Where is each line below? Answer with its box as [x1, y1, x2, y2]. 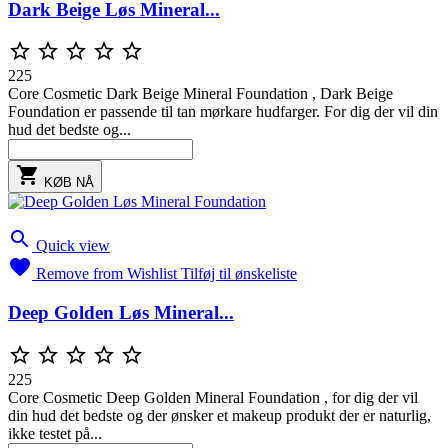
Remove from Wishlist [36, 265, 177, 283]
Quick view [36, 237, 110, 255]
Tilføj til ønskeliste [181, 265, 297, 283]
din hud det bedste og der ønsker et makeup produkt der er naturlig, [8, 406, 431, 424]
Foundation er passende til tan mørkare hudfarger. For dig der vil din [8, 103, 438, 121]
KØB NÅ [44, 175, 94, 191]
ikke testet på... [8, 424, 102, 442]
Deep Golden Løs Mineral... [8, 301, 234, 323]
